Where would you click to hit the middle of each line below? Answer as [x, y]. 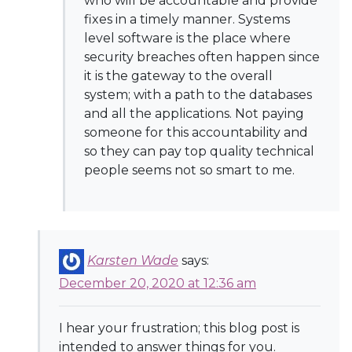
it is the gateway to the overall [178, 76]
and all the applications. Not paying [194, 114]
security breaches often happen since [202, 57]
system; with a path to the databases [198, 95]
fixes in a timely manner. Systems [187, 19]
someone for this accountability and [196, 132]
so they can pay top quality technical [199, 151]
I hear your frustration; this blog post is [179, 328]
